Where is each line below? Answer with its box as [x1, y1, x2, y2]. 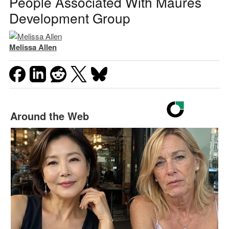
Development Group [9, 8, 130, 27]
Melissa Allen [9, 41, 57, 53]
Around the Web [10, 108, 89, 123]
